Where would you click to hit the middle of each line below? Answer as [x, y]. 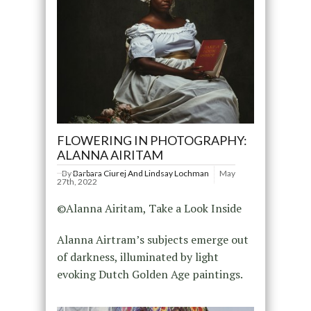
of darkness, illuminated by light [137, 257]
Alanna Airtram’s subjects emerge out [152, 239]
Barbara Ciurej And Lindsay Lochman [141, 173]
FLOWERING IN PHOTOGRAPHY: [152, 140]
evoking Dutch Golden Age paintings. [150, 274]
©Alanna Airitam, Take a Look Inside [149, 208]
